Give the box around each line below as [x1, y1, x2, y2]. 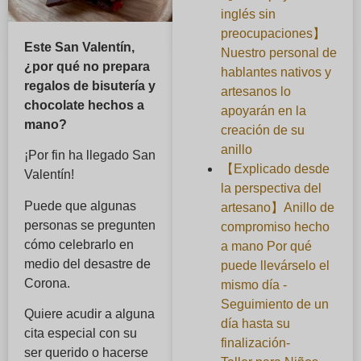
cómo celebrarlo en [24, 237, 134, 251]
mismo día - [220, 277, 287, 292]
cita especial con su [24, 326, 137, 340]
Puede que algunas [24, 198, 136, 213]
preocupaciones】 [220, 26, 326, 40]
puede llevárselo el [220, 258, 330, 272]
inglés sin [220, 6, 276, 21]
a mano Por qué [220, 239, 312, 253]
